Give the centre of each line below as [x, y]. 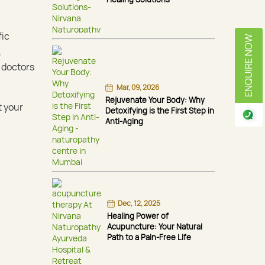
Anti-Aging [124, 121]
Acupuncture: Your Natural [155, 226]
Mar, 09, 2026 [138, 87]
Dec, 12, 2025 [139, 203]
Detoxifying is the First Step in [160, 111]
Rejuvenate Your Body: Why [155, 100]
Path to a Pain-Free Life [149, 237]
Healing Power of [138, 216]
